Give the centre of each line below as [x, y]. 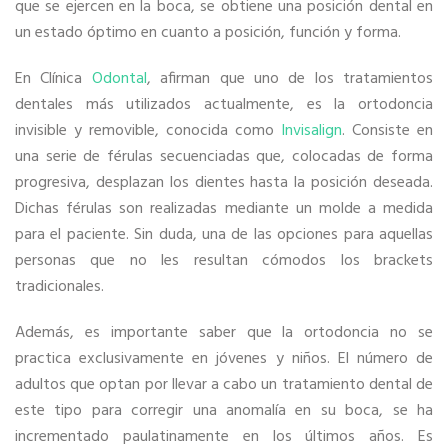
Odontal [119, 79]
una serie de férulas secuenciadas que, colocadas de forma [224, 157]
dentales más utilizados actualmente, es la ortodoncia [224, 105]
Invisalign [311, 131]
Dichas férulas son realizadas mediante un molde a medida [224, 209]
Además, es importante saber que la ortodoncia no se [224, 333]
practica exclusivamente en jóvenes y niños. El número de [224, 359]
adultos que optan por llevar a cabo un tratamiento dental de [224, 385]
